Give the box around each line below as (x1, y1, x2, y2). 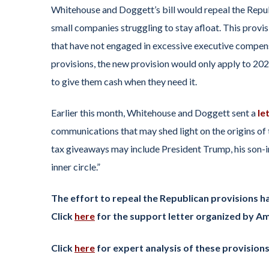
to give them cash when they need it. (51, 75, 197, 87)
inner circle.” (51, 161, 100, 173)
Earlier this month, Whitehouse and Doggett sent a (51, 107, 258, 119)
